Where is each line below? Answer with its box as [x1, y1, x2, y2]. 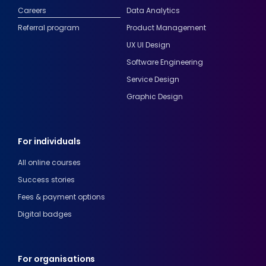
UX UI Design [126, 40, 170, 50]
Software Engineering [126, 57, 203, 67]
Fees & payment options [18, 192, 105, 202]
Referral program [18, 23, 80, 33]
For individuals [18, 135, 81, 147]
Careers [18, 5, 46, 15]
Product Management [126, 23, 206, 33]
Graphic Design [126, 91, 183, 102]
